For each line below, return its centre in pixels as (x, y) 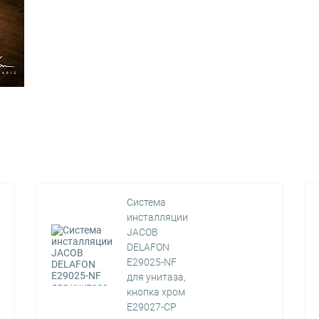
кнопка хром (156, 292)
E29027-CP (152, 307)
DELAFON (148, 247)
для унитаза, (157, 277)
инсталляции (158, 217)
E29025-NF (152, 262)
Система (147, 202)
